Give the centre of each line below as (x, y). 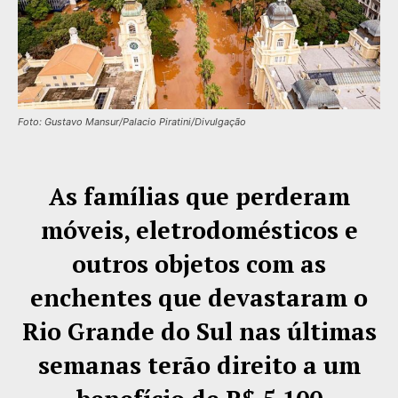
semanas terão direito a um (199, 365)
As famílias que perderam (199, 196)
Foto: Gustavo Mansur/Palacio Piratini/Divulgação (132, 121)
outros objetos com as (199, 263)
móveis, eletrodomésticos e (199, 230)
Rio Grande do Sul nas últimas (199, 331)
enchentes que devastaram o (199, 297)
